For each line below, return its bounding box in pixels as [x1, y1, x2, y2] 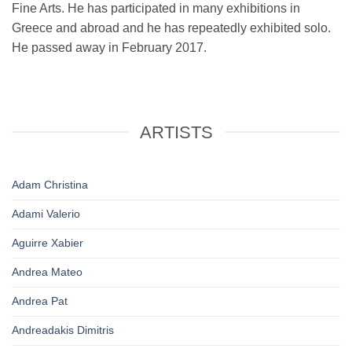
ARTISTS [139, 122, 213, 142]
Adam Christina [12, 178, 88, 192]
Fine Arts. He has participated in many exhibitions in [12, 2, 300, 16]
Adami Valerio [12, 207, 80, 221]
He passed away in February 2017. [12, 41, 207, 55]
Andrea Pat [12, 295, 68, 308]
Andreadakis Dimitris [12, 324, 114, 337]
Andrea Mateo [12, 266, 82, 279]
